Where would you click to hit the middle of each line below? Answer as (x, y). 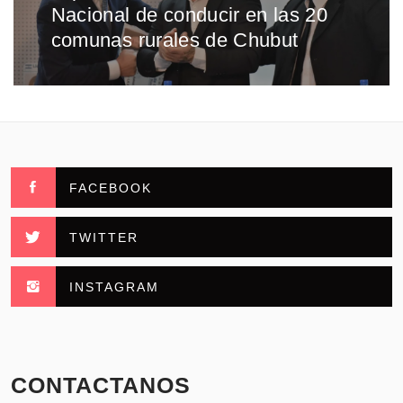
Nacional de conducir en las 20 (189, 14)
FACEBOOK (111, 188)
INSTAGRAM (114, 287)
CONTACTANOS (101, 385)
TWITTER (104, 238)
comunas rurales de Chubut (175, 40)
